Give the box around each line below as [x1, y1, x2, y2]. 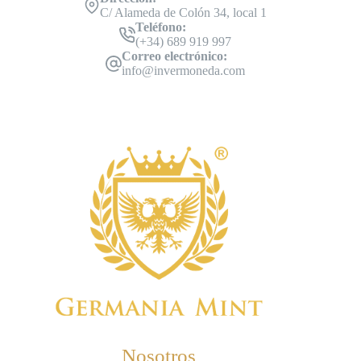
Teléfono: [135, 19, 186, 34]
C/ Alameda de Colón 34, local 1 [99, 5, 267, 19]
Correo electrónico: [121, 48, 227, 63]
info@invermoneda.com [121, 63, 245, 77]
